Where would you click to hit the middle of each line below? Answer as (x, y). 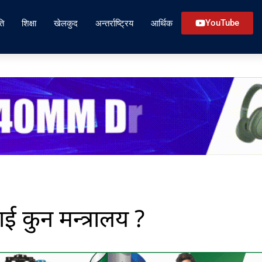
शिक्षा (29, 23)
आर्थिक (162, 23)
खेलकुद (66, 23)
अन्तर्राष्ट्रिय (114, 23)
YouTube (222, 23)
